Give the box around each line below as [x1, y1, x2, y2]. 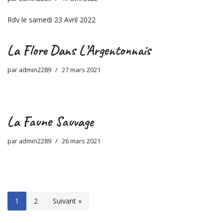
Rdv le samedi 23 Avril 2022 [7, 15, 96, 25]
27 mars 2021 [62, 66, 101, 75]
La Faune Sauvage [7, 112, 94, 130]
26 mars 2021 [62, 137, 101, 146]
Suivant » [53, 196, 82, 206]
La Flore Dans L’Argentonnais [7, 41, 151, 59]
